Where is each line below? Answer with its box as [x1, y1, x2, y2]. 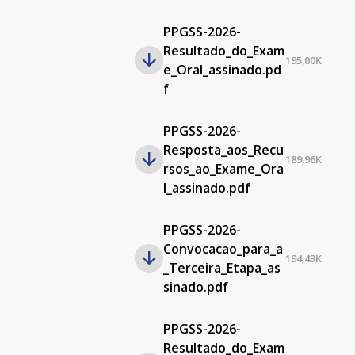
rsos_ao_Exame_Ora [162, 160, 284, 177]
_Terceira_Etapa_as [162, 259, 281, 277]
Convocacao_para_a [162, 240, 283, 258]
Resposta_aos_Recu [162, 141, 284, 158]
